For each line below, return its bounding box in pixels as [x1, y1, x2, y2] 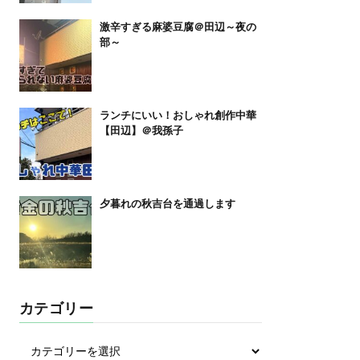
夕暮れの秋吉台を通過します [99, 197, 235, 210]
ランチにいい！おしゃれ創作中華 [99, 108, 256, 121]
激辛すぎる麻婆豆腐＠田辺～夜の [99, 20, 256, 33]
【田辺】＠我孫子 [99, 124, 183, 137]
